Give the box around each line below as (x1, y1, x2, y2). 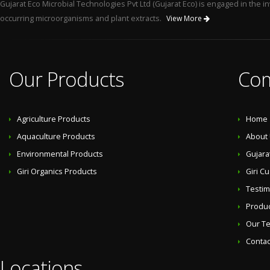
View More (166, 13, 204, 24)
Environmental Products (17, 149, 103, 159)
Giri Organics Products (17, 166, 97, 177)
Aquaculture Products (17, 131, 95, 142)
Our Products (9, 66, 124, 93)
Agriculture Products (17, 114, 90, 124)
